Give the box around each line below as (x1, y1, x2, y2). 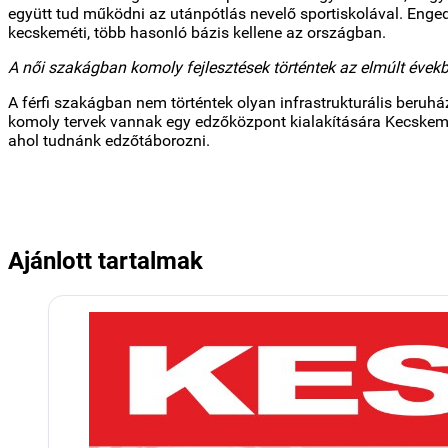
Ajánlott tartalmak (8, 246, 203, 275)
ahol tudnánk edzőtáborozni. (8, 130, 210, 150)
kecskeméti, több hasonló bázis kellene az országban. (8, 22, 386, 42)
